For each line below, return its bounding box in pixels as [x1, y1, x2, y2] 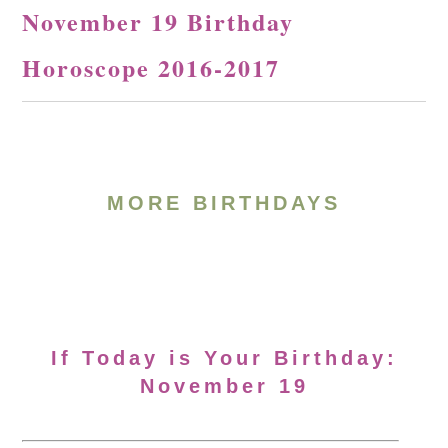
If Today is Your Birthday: [50, 347, 398, 369]
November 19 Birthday [22, 4, 295, 39]
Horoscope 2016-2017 [22, 50, 281, 85]
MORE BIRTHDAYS [107, 192, 341, 214]
